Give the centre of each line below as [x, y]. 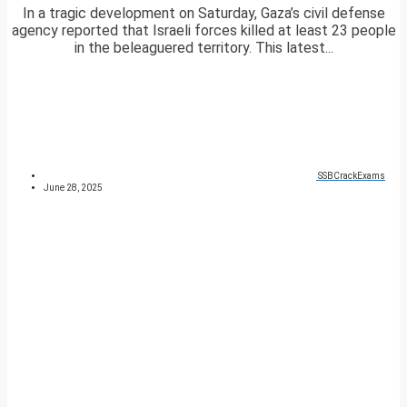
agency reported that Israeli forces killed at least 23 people [203, 31]
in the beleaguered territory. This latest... [203, 48]
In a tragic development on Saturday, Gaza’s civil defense [203, 14]
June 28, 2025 [73, 188]
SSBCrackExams [352, 176]
